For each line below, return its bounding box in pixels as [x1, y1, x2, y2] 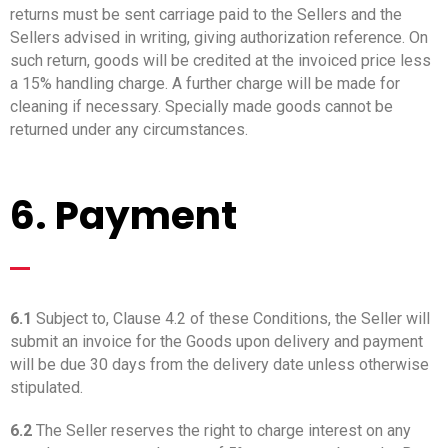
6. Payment [10, 187, 237, 243]
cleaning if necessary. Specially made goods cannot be [10, 96, 393, 116]
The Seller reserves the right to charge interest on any [32, 420, 411, 440]
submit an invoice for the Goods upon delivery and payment [10, 331, 423, 351]
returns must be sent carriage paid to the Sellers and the [10, 4, 402, 24]
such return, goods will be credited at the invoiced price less [10, 50, 431, 70]
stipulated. [10, 377, 83, 397]
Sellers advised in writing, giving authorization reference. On [10, 27, 428, 47]
